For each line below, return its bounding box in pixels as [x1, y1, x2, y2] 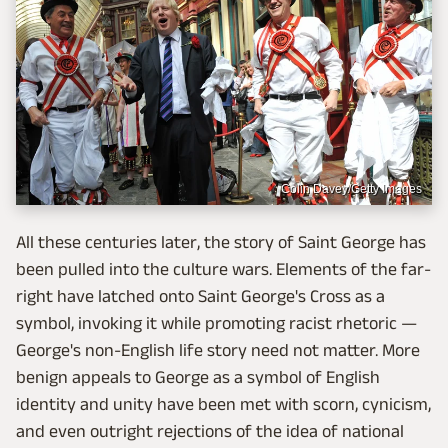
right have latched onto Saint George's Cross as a [16, 286, 385, 307]
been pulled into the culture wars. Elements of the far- [16, 259, 431, 280]
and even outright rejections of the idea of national [16, 421, 404, 442]
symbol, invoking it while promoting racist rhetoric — [16, 313, 417, 334]
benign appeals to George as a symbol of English [16, 367, 380, 388]
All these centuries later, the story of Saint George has [16, 232, 426, 253]
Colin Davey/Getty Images [281, 182, 422, 197]
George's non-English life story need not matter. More [16, 340, 420, 361]
